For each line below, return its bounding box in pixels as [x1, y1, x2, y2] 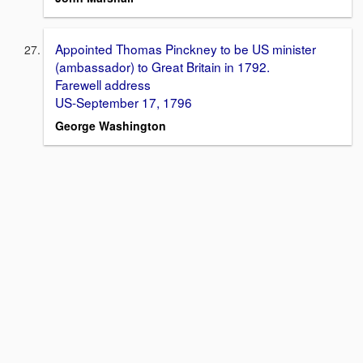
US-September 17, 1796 [55, 92, 192, 111]
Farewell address [55, 75, 151, 93]
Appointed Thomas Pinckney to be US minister [55, 39, 316, 58]
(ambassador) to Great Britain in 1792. [55, 57, 273, 75]
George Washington [55, 117, 169, 134]
